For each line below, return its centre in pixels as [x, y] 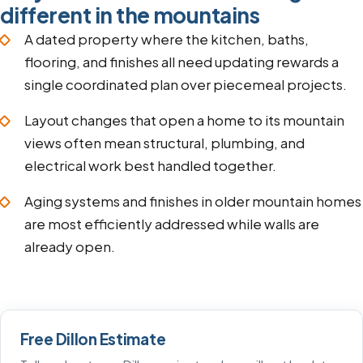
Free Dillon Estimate [93, 339]
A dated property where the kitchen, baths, [167, 39]
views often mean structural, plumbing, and [165, 143]
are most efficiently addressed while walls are [172, 224]
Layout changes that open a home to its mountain [185, 120]
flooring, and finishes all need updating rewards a [182, 62]
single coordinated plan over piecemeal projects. [186, 85]
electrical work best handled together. [151, 166]
